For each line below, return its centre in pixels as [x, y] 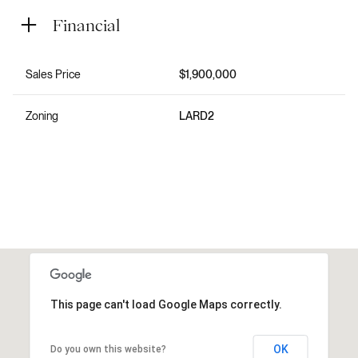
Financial [86, 24]
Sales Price [53, 74]
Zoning [42, 115]
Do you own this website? [108, 349]
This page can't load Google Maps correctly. [166, 304]
